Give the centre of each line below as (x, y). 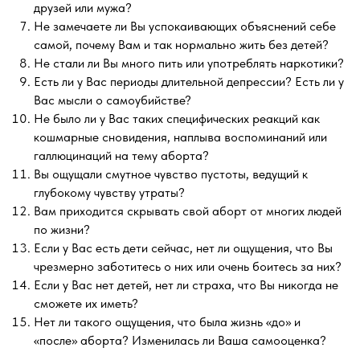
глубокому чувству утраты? (109, 192)
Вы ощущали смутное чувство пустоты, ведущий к (171, 174)
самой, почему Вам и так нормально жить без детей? (181, 45)
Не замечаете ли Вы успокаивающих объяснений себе (185, 26)
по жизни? (62, 229)
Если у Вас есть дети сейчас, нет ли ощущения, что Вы (183, 248)
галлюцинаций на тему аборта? (121, 155)
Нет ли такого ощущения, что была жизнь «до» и (167, 322)
